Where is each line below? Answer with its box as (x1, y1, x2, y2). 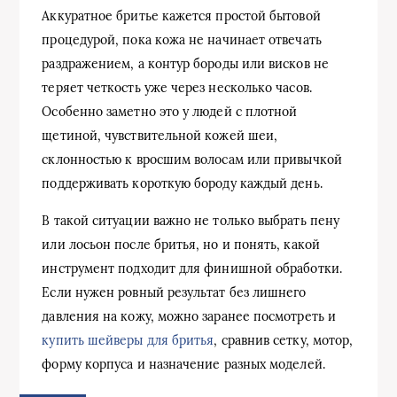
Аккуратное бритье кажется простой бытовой (42, 8, 321, 24)
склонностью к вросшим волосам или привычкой (42, 152, 342, 167)
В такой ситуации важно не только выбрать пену (42, 213, 340, 229)
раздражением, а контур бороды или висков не (42, 56, 329, 72)
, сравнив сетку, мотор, (214, 332, 354, 348)
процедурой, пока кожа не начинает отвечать (42, 32, 322, 48)
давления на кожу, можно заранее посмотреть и (42, 308, 336, 324)
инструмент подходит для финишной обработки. (42, 261, 342, 276)
